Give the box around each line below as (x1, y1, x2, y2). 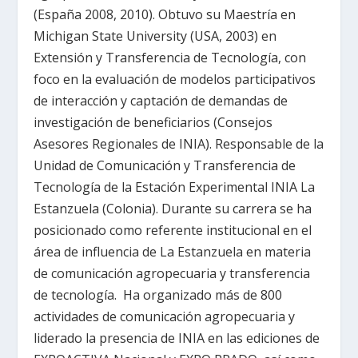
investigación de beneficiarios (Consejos (34, 113, 273, 131)
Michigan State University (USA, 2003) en (34, 26, 277, 45)
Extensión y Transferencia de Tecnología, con (34, 48, 307, 66)
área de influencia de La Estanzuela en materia (34, 242, 312, 261)
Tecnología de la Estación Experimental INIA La (34, 177, 316, 196)
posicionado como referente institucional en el (34, 221, 312, 239)
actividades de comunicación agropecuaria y (34, 307, 296, 325)
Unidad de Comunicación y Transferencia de (34, 156, 296, 174)
